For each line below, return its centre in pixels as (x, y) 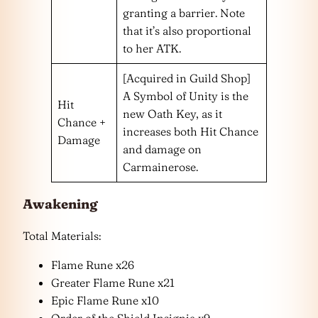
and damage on (162, 149)
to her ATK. (152, 48)
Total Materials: (62, 236)
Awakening (60, 204)
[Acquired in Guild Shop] (187, 78)
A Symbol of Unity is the (186, 95)
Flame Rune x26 (93, 265)
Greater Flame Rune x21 (113, 283)
